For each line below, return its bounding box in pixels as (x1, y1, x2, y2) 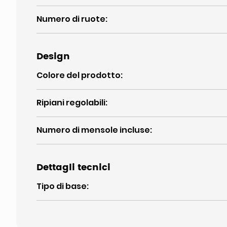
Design (36, 49, 70, 64)
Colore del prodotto (36, 69, 121, 81)
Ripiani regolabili (36, 97, 105, 108)
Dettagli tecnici (36, 160, 110, 175)
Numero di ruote (36, 13, 105, 25)
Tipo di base (36, 180, 87, 192)
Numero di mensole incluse (36, 124, 150, 136)
